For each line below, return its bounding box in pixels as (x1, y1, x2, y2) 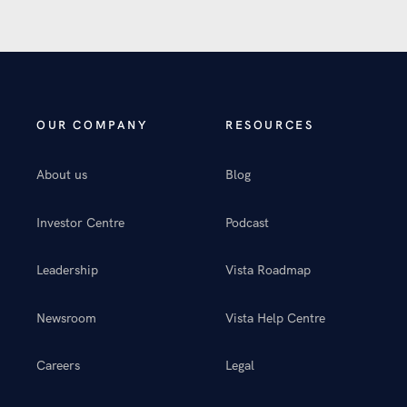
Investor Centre (36, 213, 124, 231)
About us (36, 166, 87, 184)
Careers (36, 356, 80, 373)
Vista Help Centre (225, 309, 325, 326)
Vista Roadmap (225, 262, 311, 279)
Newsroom (36, 309, 96, 326)
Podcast (225, 213, 269, 231)
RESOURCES (225, 117, 314, 132)
